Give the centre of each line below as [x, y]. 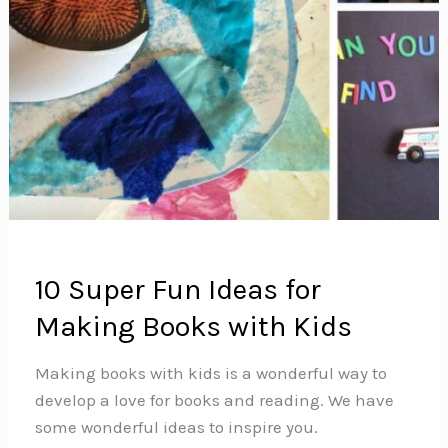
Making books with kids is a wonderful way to [210, 372]
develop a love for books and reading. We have [214, 399]
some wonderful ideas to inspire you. [176, 426]
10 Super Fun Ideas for [177, 289]
